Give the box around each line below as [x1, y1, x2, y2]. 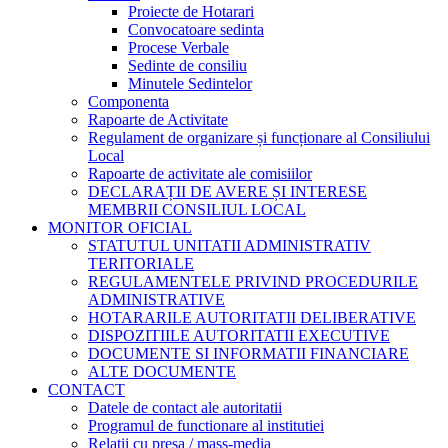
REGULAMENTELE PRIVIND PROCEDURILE [88, 272, 418, 290]
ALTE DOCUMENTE [88, 362, 236, 380]
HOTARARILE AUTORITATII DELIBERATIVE [88, 308, 416, 326]
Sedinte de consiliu [128, 56, 247, 74]
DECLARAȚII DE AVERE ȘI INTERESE [88, 182, 367, 200]
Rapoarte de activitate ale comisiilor [88, 164, 312, 182]
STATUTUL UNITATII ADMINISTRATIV [88, 236, 371, 254]
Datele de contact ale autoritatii [88, 398, 282, 416]
